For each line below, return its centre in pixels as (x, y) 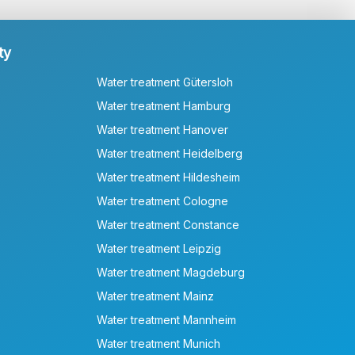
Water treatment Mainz (156, 296)
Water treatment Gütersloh (165, 82)
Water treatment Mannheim (167, 319)
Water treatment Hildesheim (169, 177)
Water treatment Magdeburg (171, 272)
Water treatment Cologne (163, 200)
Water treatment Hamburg (164, 105)
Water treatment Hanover (163, 129)
